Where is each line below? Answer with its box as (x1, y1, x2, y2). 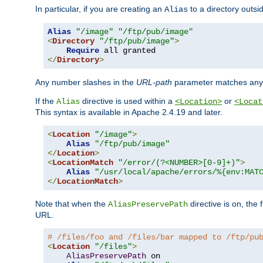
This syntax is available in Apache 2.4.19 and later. (35, 107, 222, 117)
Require (66, 46, 99, 56)
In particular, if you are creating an (35, 4, 164, 14)
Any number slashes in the (35, 77, 136, 87)
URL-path (136, 77, 172, 87)
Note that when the (35, 199, 108, 209)
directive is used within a (80, 96, 175, 106)
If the (35, 96, 56, 106)
